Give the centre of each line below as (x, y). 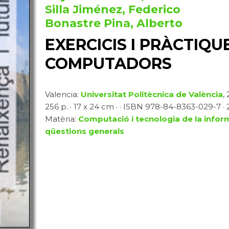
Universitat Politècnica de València (152, 94)
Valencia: (63, 94)
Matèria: (61, 119)
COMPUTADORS (108, 64)
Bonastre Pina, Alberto (113, 23)
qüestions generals (84, 131)
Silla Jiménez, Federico (112, 9)
